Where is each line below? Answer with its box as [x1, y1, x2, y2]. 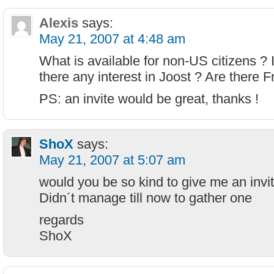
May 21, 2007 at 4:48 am [39, 31, 185, 46]
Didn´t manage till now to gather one [39, 190, 252, 206]
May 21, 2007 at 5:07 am [39, 152, 185, 168]
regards [39, 212, 84, 228]
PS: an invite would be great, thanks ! [39, 91, 259, 106]
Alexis [39, 15, 78, 31]
